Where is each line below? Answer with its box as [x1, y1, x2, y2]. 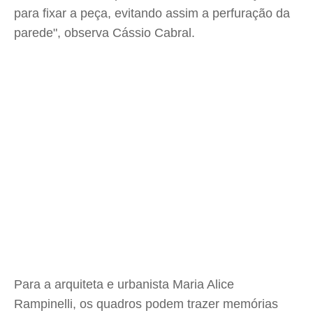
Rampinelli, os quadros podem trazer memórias [14, 297, 278, 311]
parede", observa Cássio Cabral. [14, 26, 195, 40]
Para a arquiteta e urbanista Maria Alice [14, 277, 234, 291]
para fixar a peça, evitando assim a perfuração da [14, 6, 290, 20]
